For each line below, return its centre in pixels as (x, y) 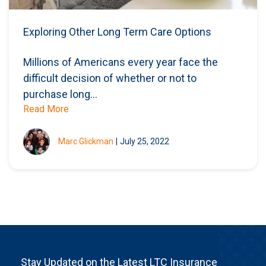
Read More (46, 109)
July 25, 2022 (145, 141)
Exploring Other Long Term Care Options (117, 31)
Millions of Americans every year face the (121, 62)
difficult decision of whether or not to (110, 78)
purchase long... (60, 94)
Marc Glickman (86, 141)
